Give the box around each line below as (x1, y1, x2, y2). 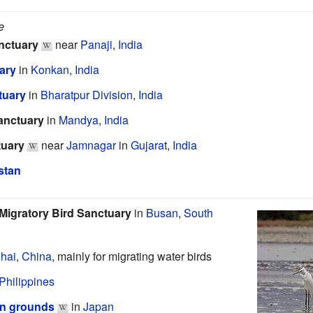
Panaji (80, 36, 112, 52)
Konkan (31, 61, 69, 78)
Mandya (59, 111, 99, 128)
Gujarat (131, 136, 167, 153)
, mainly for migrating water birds (52, 247, 212, 264)
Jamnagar (66, 136, 116, 153)
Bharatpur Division (41, 86, 133, 103)
